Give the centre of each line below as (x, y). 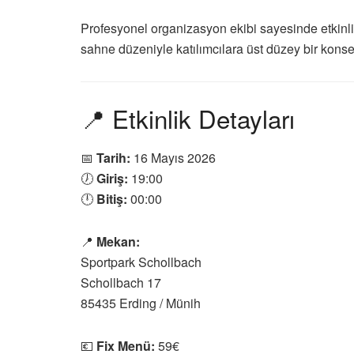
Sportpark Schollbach (141, 262)
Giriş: (112, 179)
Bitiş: (112, 199)
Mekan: (118, 242)
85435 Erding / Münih (141, 303)
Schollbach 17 (121, 283)
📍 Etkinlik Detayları (188, 119)
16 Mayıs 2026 (173, 158)
